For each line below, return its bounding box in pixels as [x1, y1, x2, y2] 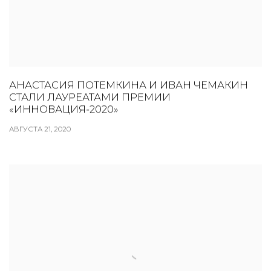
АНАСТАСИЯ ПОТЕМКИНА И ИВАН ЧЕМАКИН [9, 79, 248, 91]
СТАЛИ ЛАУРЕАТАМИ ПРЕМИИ [9, 91, 171, 103]
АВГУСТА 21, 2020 [9, 125, 71, 134]
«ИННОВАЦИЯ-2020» [9, 103, 119, 116]
